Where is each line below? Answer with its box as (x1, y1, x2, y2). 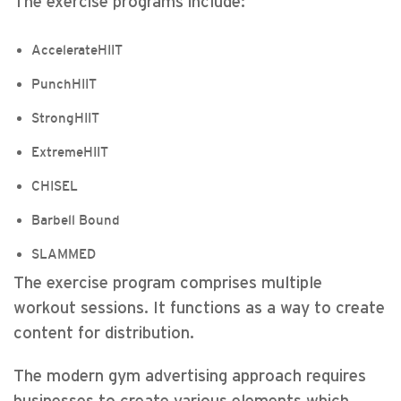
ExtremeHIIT (31, 144, 108, 159)
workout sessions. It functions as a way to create (13, 300, 385, 317)
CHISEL (31, 178, 78, 193)
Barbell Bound (31, 212, 120, 227)
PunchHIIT (31, 76, 97, 91)
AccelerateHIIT (31, 42, 123, 57)
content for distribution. (13, 325, 194, 342)
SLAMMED (31, 246, 96, 261)
